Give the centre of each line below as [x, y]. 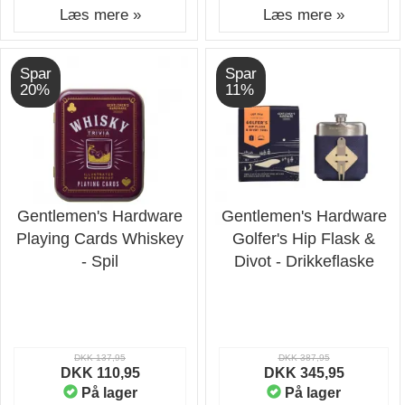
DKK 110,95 [100, 373]
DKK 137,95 [100, 358]
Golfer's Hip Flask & [304, 239]
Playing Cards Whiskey [100, 239]
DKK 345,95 [304, 373]
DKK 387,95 [304, 358]
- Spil [100, 261]
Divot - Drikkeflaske [304, 261]
